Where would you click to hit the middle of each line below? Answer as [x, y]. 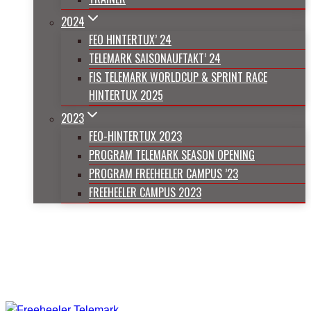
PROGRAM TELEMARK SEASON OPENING [172, 155]
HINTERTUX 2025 [126, 95]
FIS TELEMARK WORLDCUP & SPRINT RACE [178, 77]
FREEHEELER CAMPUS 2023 [145, 192]
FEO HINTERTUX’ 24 [130, 40]
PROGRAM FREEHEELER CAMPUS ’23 [163, 174]
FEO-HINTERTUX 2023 [135, 136]
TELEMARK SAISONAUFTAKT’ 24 [155, 58]
